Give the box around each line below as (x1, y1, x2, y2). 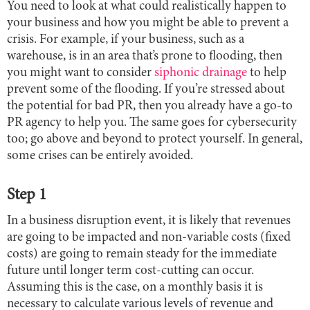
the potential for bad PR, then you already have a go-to (7, 99, 293, 113)
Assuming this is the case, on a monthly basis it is (7, 280, 263, 294)
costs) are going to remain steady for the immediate (7, 247, 277, 261)
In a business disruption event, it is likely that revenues (7, 214, 291, 228)
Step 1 (7, 187, 47, 204)
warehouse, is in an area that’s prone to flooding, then (7, 49, 282, 63)
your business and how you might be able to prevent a (7, 16, 289, 30)
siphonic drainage (154, 66, 247, 80)
